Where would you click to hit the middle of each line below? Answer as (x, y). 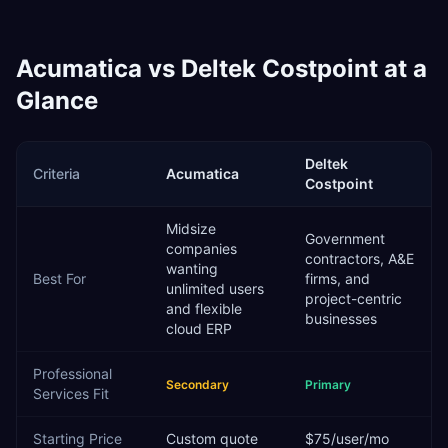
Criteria (56, 173)
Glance (57, 100)
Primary (328, 384)
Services (61, 393)
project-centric (353, 298)
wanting (192, 268)
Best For (59, 278)
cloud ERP (199, 328)
